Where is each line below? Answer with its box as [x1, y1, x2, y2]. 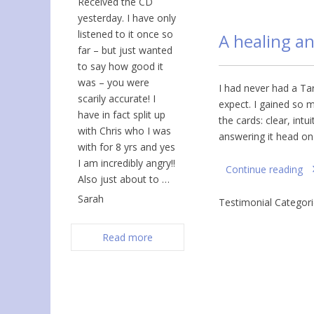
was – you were [78, 76, 149, 89]
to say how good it [78, 60, 163, 73]
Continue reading [226, 163, 303, 176]
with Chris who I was [78, 124, 171, 137]
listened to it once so [78, 27, 173, 41]
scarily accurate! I [78, 92, 156, 105]
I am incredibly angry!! [78, 156, 175, 170]
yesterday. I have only [78, 11, 176, 25]
